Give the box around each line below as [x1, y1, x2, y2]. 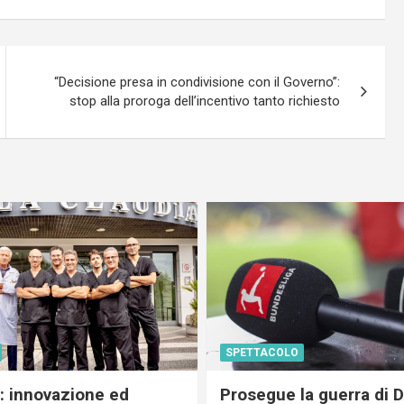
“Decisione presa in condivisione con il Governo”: [54, 73, 341, 90]
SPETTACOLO [225, 346, 298, 359]
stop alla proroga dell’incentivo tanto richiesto [69, 92, 341, 109]
